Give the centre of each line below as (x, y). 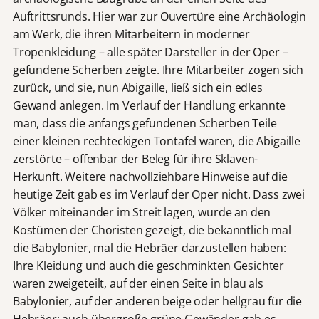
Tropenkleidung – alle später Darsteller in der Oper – (150, 52)
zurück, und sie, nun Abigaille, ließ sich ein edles (137, 87)
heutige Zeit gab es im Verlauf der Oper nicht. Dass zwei (158, 194)
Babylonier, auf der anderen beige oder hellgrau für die (157, 301)
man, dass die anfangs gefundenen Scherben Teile (145, 123)
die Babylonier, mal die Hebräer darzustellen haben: (149, 247)
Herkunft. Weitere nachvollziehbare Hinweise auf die (150, 176)
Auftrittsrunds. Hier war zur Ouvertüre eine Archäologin (159, 16)
